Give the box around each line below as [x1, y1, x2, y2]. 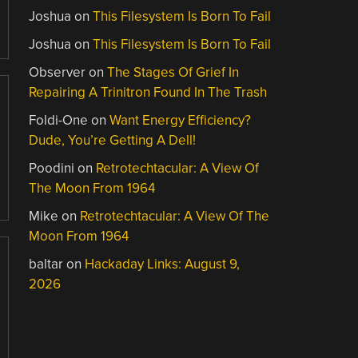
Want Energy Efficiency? [109, 111, 252, 129]
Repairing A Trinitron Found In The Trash [29, 83, 268, 101]
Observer [29, 63, 86, 81]
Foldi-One [29, 111, 89, 129]
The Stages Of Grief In [107, 63, 240, 81]
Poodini [29, 159, 75, 177]
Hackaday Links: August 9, [85, 255, 241, 272]
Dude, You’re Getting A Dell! [29, 131, 197, 149]
